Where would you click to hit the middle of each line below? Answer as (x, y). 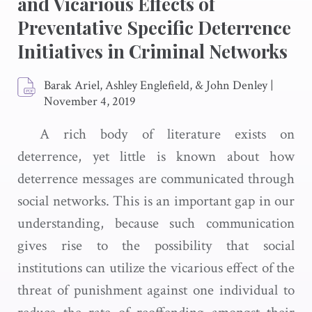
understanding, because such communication (156, 223)
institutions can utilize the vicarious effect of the (156, 268)
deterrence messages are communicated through (156, 179)
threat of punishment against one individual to (156, 290)
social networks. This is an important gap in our (156, 201)
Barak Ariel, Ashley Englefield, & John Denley (156, 85)
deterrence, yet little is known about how (156, 156)
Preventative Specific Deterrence (154, 28)
